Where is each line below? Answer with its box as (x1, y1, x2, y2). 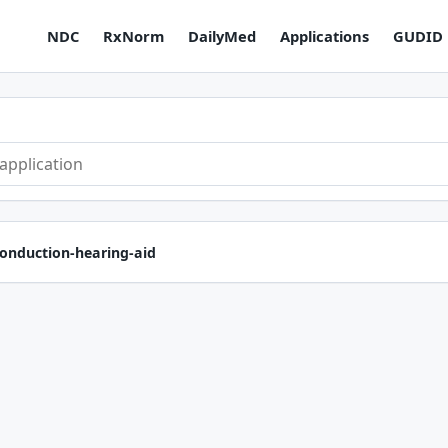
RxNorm (103, 26, 164, 46)
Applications (280, 26, 369, 46)
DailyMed (188, 26, 256, 46)
